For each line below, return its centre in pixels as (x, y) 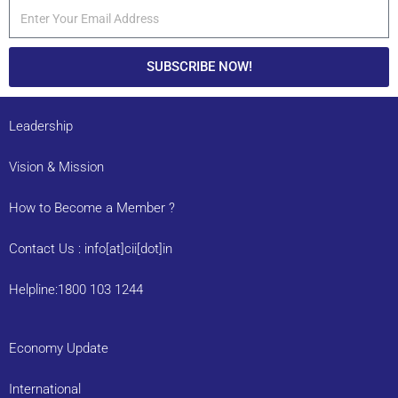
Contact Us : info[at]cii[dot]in (91, 249)
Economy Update (59, 349)
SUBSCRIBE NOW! (199, 67)
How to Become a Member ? (92, 208)
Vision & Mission (56, 167)
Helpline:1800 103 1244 (76, 290)
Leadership (41, 127)
